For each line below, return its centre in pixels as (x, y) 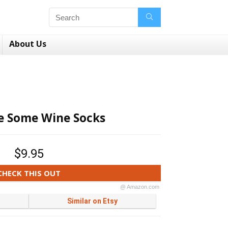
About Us (28, 44)
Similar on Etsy (92, 201)
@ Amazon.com (139, 187)
